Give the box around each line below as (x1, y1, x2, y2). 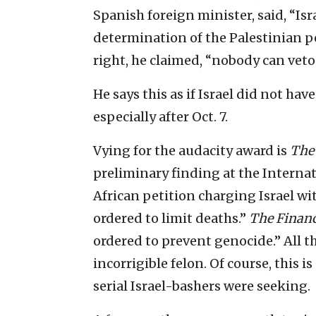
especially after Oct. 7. (93, 108, 228, 125)
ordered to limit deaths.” (93, 209, 249, 226)
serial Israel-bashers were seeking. (93, 277, 310, 294)
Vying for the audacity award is (93, 142, 290, 159)
